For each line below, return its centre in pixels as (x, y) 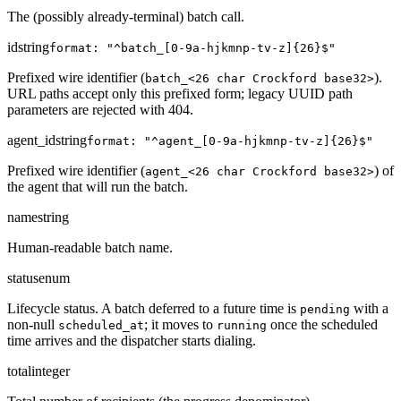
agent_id (31, 141)
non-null (33, 325)
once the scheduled (322, 325)
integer (51, 371)
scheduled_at (101, 326)
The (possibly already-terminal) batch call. (126, 17)
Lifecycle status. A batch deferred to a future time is (154, 309)
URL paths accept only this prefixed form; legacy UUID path (180, 94)
